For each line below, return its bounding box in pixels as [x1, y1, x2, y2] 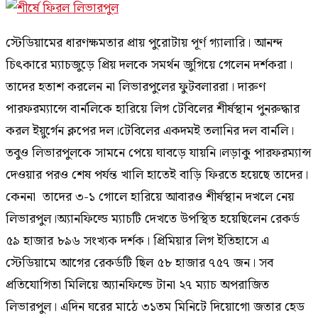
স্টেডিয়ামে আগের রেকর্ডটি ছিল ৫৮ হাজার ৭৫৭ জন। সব [6, 253, 273, 274]
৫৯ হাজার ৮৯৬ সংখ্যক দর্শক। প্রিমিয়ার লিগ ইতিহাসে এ [6, 231, 269, 252]
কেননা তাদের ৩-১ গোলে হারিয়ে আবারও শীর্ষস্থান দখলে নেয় [6, 187, 294, 208]
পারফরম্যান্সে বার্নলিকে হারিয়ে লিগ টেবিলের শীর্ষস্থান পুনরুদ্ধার [6, 99, 300, 120]
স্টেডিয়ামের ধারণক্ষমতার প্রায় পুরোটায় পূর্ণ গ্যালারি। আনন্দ [6, 33, 283, 54]
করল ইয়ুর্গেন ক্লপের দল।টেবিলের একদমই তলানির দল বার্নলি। [6, 121, 294, 142]
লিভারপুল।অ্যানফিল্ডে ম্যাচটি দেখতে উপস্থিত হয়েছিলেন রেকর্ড [6, 209, 300, 230]
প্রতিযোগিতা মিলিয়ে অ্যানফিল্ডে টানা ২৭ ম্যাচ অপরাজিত [6, 275, 269, 296]
